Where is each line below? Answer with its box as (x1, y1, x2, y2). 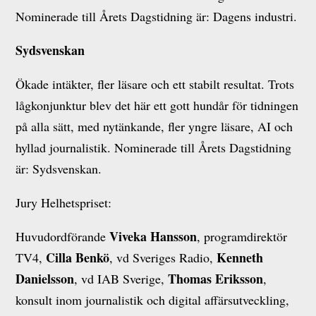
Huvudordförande (16, 228, 110, 245)
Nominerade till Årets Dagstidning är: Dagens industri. (16, 8, 298, 25)
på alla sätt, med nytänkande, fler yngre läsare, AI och (16, 118, 293, 135)
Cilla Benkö (46, 248, 110, 267)
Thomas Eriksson (168, 269, 264, 288)
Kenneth (217, 248, 264, 267)
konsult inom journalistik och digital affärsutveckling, (16, 291, 290, 308)
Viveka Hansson (109, 227, 197, 245)
